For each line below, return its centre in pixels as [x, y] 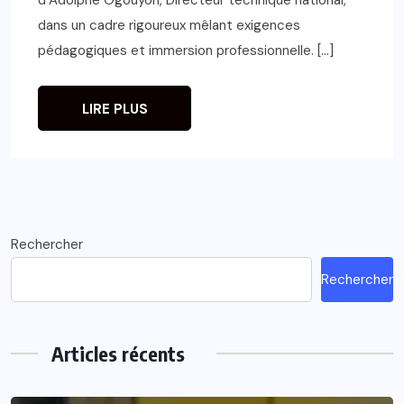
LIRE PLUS [115, 109]
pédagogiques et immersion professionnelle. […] [186, 50]
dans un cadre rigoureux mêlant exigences [169, 25]
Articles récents [118, 353]
